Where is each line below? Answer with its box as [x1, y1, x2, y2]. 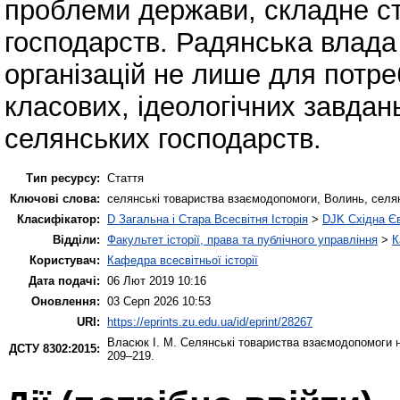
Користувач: [29, 253, 100, 267]
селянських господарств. [4, 122, 321, 154]
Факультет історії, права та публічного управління [107, 232, 378, 246]
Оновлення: [31, 294, 100, 308]
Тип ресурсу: [26, 171, 100, 185]
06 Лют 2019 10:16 [107, 273, 206, 287]
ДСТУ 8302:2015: [9, 341, 100, 355]
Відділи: [53, 232, 100, 246]
